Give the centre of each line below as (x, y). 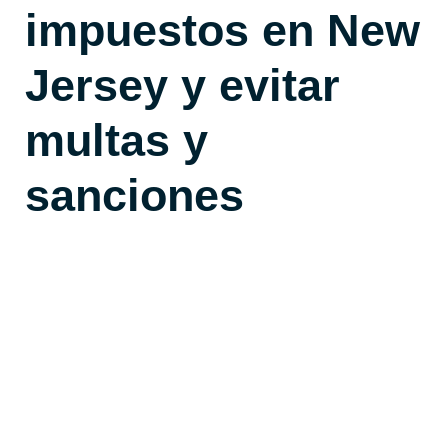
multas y (116, 140)
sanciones (134, 195)
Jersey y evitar (182, 85)
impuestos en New (222, 30)
